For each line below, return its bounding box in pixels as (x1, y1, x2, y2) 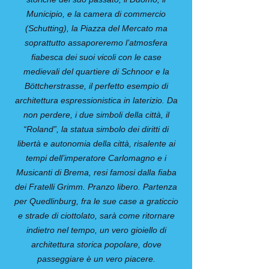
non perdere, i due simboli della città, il (23, 110, 169, 119)
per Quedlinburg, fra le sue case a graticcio (14, 196, 178, 206)
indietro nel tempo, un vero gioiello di (26, 225, 166, 235)
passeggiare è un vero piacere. (37, 254, 156, 264)
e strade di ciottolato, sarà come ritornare (17, 211, 175, 220)
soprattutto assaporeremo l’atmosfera (25, 38, 168, 47)
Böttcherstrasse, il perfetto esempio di (24, 81, 168, 91)
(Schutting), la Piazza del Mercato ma (25, 23, 168, 33)
